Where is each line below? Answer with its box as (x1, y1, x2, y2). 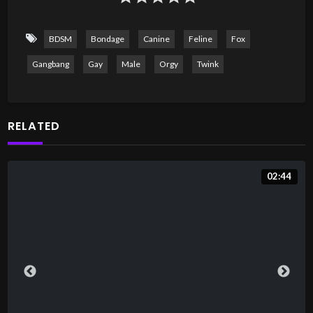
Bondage (90, 33, 124, 44)
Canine (143, 33, 170, 44)
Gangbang (31, 58, 69, 69)
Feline (188, 33, 212, 44)
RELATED (8, 117, 61, 134)
